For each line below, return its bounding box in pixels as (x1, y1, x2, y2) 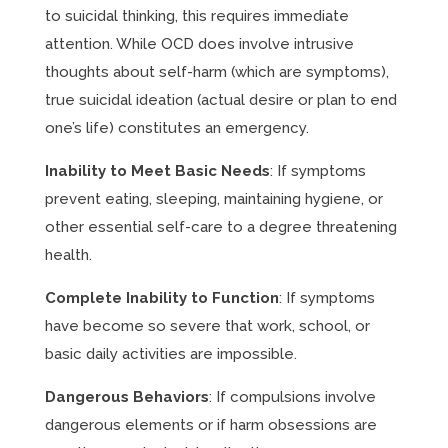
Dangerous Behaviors (44, 388, 209, 406)
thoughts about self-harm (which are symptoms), (44, 63, 389, 81)
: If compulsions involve (208, 388, 376, 406)
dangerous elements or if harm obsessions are (44, 416, 377, 434)
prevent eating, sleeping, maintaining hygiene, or (44, 190, 383, 208)
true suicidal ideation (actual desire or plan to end (44, 91, 397, 109)
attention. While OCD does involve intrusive (44, 35, 354, 53)
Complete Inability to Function (44, 289, 279, 307)
